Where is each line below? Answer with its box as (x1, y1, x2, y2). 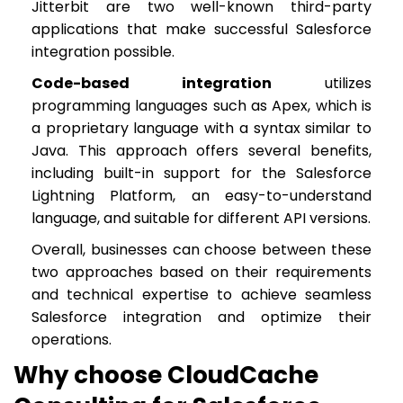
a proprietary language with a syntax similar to (31, 118, 372, 139)
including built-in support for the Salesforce (31, 163, 372, 184)
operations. (31, 329, 112, 350)
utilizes (272, 73, 372, 94)
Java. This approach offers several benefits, (31, 140, 372, 161)
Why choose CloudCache (13, 359, 318, 391)
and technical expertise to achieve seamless (31, 284, 372, 305)
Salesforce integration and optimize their (31, 307, 372, 327)
